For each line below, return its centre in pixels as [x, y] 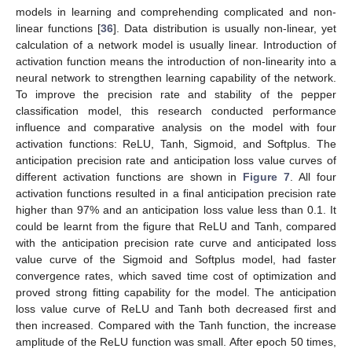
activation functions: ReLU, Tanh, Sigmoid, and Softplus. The [176, 143]
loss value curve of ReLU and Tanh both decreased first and [176, 308]
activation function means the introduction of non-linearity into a [176, 61]
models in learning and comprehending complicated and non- [176, 11]
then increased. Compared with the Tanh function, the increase [176, 325]
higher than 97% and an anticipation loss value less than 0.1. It [176, 209]
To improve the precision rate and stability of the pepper [176, 94]
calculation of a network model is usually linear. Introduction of [176, 44]
